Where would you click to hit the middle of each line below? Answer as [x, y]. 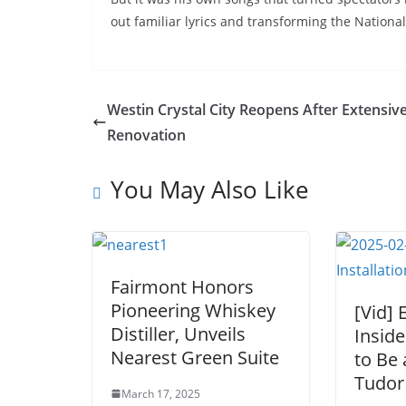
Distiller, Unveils [178, 333]
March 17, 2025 [161, 393]
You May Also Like [210, 189]
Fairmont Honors [182, 286]
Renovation [146, 135]
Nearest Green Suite [195, 357]
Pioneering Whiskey [193, 310]
